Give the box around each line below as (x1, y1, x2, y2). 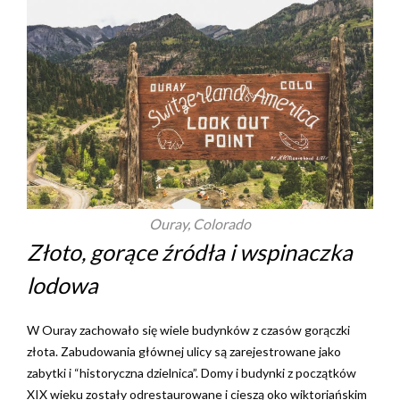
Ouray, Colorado (149, 215, 251, 232)
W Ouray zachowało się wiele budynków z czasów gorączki (27, 322, 350, 337)
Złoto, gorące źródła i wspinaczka (27, 238, 353, 265)
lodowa (27, 271, 98, 298)
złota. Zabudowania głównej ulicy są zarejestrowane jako (27, 344, 341, 359)
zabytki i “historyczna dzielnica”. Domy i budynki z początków (27, 365, 356, 380)
